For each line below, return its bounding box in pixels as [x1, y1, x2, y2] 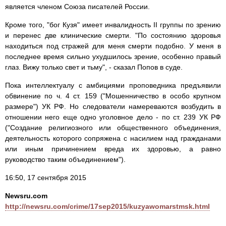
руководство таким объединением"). [5, 155, 126, 164]
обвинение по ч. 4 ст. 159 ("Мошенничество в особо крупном [5, 92, 221, 100]
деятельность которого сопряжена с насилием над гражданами [5, 134, 221, 143]
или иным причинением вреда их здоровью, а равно [5, 145, 221, 153]
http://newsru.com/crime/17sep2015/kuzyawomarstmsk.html [5, 202, 210, 211]
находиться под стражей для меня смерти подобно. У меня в [5, 42, 221, 50]
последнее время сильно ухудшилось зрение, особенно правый [5, 52, 221, 61]
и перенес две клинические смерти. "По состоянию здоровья [5, 31, 221, 40]
